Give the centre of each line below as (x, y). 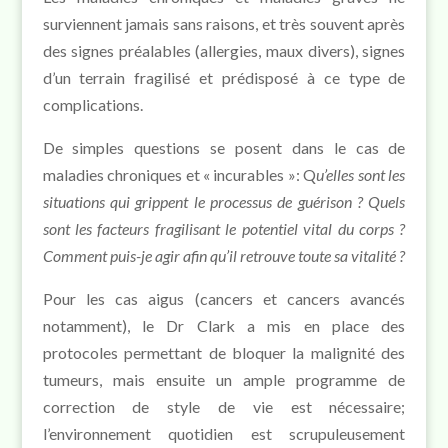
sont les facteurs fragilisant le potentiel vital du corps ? (224, 228)
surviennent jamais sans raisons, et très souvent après (224, 23)
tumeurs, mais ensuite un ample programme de (224, 379)
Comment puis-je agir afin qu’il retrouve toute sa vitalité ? (223, 255)
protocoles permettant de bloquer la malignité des (224, 352)
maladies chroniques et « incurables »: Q (179, 174)
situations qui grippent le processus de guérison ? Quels (224, 201)
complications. (92, 104)
